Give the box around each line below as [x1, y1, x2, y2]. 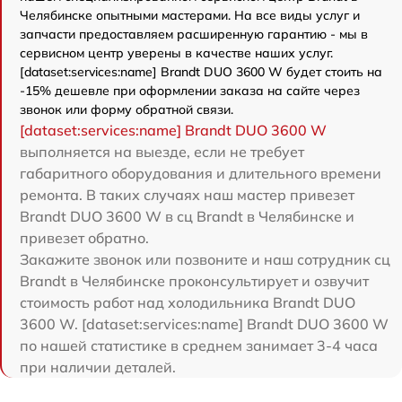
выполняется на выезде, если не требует [20, 143, 304, 161]
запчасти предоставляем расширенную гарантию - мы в [20, 26, 368, 42]
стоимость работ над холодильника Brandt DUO [20, 293, 355, 311]
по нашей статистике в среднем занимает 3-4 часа [20, 336, 378, 354]
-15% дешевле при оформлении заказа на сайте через [20, 83, 360, 99]
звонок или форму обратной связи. [20, 101, 233, 118]
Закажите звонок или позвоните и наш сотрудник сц [20, 250, 390, 268]
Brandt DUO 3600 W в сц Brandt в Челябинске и [20, 207, 354, 225]
